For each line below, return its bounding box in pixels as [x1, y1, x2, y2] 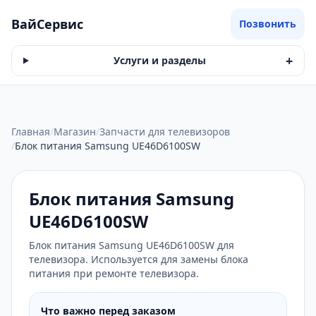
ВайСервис [11, 16, 83, 32]
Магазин [54, 125, 96, 138]
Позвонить [239, 17, 296, 30]
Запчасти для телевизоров [99, 125, 230, 138]
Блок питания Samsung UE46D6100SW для [29, 238, 234, 252]
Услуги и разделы [113, 54, 206, 67]
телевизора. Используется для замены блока [29, 253, 248, 266]
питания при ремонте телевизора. [29, 267, 199, 280]
